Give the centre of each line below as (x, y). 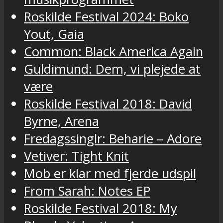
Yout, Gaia (54, 34)
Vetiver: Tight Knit (76, 156)
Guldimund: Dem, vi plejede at (112, 69)
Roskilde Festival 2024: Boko (106, 17)
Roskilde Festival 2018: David (108, 104)
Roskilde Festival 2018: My (101, 209)
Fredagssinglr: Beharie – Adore (113, 139)
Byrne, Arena (61, 121)
